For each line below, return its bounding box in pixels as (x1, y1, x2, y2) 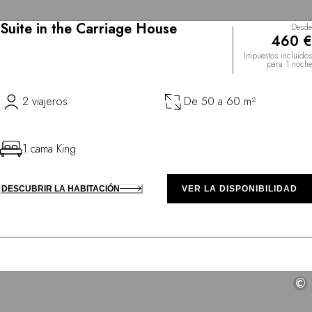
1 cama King (22, 140, 76, 157)
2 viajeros (22, 93, 68, 109)
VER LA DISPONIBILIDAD (182, 183, 297, 194)
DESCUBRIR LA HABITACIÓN (1, 183, 120, 194)
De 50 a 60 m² (184, 93, 256, 109)
